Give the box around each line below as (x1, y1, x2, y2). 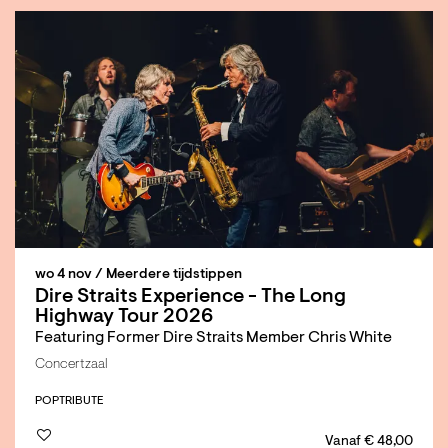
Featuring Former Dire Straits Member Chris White (35, 329, 392, 346)
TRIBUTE (59, 394, 104, 407)
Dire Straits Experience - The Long (35, 286, 346, 307)
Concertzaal (35, 357, 107, 372)
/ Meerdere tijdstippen (95, 267, 242, 282)
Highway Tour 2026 (35, 306, 213, 327)
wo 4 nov (35, 267, 95, 282)
